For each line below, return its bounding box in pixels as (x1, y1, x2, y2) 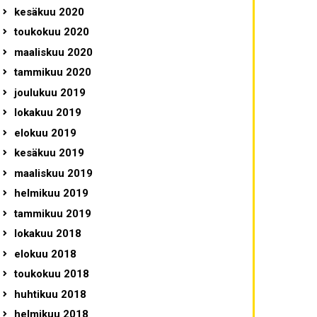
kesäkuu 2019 (13, 146, 84, 160)
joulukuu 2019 (13, 86, 86, 99)
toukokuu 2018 (13, 267, 89, 281)
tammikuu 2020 (13, 66, 91, 79)
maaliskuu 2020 (13, 45, 93, 59)
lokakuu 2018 (13, 227, 81, 241)
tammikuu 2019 (13, 207, 91, 220)
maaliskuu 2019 (13, 166, 93, 180)
